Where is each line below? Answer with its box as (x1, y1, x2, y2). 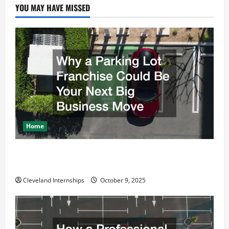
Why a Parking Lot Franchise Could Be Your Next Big (15, 146, 211, 160)
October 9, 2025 (99, 176, 146, 185)
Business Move (15, 159, 71, 173)
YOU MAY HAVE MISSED (15, 2, 90, 14)
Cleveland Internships (23, 176, 84, 185)
